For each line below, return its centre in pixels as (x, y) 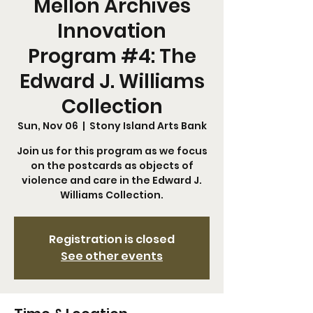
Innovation (112, 31)
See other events (112, 256)
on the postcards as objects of (112, 166)
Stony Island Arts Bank (148, 126)
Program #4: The (112, 56)
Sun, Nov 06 (48, 126)
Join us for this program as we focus (112, 151)
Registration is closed (112, 239)
